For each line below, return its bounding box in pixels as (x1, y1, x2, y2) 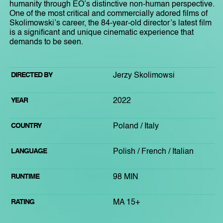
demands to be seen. (9, 38, 83, 46)
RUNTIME (11, 173, 39, 180)
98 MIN (113, 173, 138, 181)
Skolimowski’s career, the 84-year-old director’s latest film (9, 19, 212, 27)
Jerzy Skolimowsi (113, 71, 175, 80)
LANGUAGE (11, 147, 47, 155)
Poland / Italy (113, 122, 159, 130)
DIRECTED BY (11, 71, 52, 79)
